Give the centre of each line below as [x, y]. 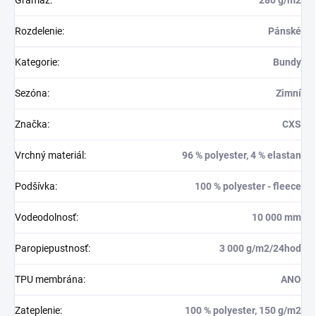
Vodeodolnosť [45, 217]
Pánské [285, 31]
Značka [31, 124]
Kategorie [36, 62]
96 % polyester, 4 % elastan [242, 155]
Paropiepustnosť [51, 248]
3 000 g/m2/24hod [260, 248]
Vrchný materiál [49, 155]
